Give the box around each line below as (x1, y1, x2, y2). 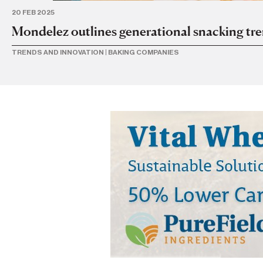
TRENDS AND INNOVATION (12, 48, 104, 56)
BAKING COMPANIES (108, 48, 179, 56)
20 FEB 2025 (12, 8, 55, 16)
